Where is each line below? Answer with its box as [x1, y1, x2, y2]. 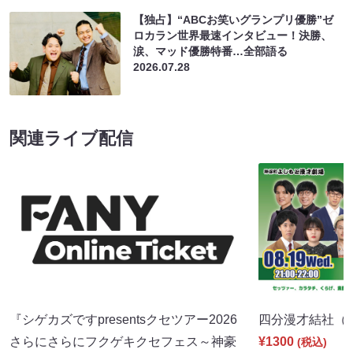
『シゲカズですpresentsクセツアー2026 [9, 312, 237, 326]
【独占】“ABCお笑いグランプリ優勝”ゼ [133, 13, 334, 27]
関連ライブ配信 [9, 128, 133, 149]
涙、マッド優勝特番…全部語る [133, 45, 288, 58]
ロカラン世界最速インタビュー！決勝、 [133, 29, 333, 43]
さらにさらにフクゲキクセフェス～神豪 [9, 334, 236, 348]
